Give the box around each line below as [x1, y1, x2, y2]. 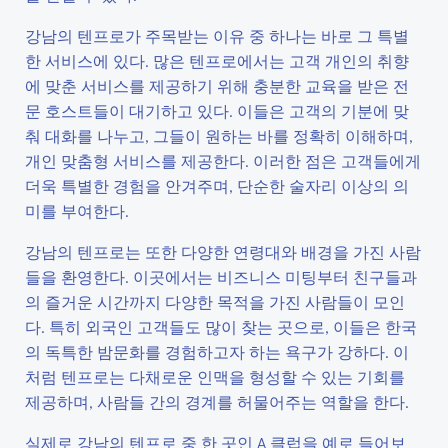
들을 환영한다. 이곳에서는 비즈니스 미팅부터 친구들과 [25, 266, 417, 287]
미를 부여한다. [25, 200, 129, 221]
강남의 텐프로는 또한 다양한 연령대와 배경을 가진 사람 [25, 241, 421, 262]
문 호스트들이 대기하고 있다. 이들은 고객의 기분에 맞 [25, 100, 409, 121]
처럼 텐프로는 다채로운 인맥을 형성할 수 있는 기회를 [25, 366, 405, 387]
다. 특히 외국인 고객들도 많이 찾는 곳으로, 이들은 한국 [25, 316, 417, 337]
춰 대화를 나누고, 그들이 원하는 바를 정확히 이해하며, [25, 125, 413, 146]
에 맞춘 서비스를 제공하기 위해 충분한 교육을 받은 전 [25, 75, 409, 96]
